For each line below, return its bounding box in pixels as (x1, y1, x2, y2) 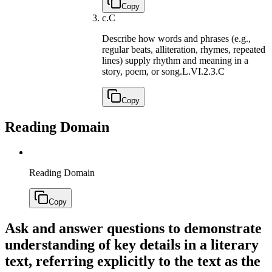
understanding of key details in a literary (5, 237, 259, 253)
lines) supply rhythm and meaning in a (102, 55, 248, 66)
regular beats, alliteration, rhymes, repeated (102, 44, 265, 55)
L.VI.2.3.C (182, 66, 225, 76)
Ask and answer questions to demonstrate (5, 220, 262, 237)
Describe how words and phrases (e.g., (102, 33, 251, 44)
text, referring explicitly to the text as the (5, 253, 260, 270)
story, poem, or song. (102, 66, 182, 76)
